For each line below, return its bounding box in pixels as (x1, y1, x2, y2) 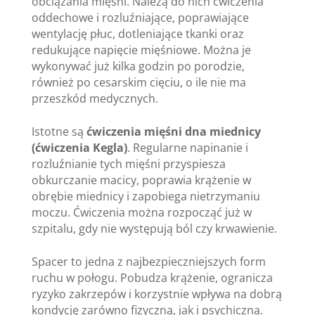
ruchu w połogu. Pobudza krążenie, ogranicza (31, 269, 273, 285)
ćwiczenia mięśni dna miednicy (86, 123, 261, 139)
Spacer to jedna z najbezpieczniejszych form (31, 253, 266, 269)
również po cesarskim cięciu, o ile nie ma (31, 74, 246, 90)
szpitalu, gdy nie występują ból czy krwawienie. (31, 220, 277, 236)
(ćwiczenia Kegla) (31, 139, 127, 155)
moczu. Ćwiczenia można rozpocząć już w (31, 204, 252, 220)
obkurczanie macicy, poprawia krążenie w (31, 172, 251, 188)
